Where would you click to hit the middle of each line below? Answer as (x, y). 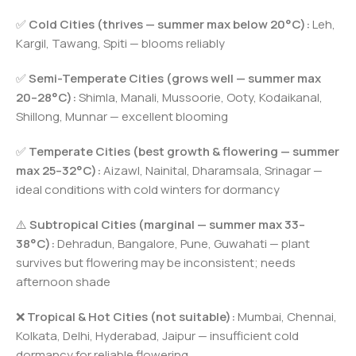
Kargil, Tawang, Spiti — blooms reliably (120, 43)
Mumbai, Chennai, (286, 316)
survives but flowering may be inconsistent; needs (156, 262)
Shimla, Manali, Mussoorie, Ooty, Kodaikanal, (199, 97)
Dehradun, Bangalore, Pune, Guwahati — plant (182, 243)
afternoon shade (63, 281)
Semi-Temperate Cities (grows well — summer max (175, 78)
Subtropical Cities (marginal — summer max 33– (167, 224)
